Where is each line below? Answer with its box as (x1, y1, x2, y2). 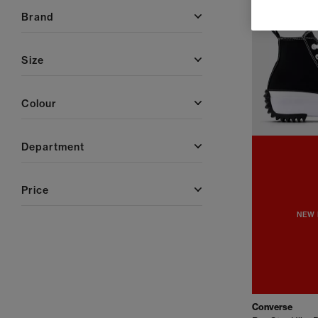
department (29, 141, 84, 153)
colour (30, 97, 57, 110)
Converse (252, 301, 292, 312)
